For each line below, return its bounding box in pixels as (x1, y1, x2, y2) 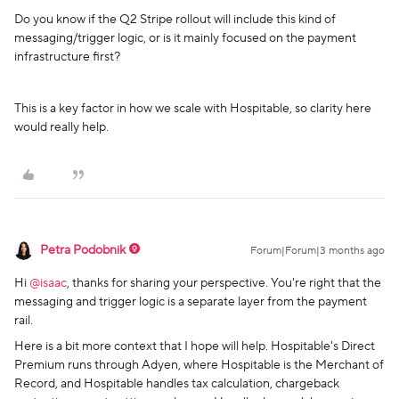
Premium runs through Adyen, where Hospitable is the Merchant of (14, 357, 384, 374)
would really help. (14, 119, 109, 136)
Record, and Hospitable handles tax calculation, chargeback (14, 376, 339, 393)
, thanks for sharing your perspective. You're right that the (67, 275, 381, 292)
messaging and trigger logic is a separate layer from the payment (14, 294, 367, 311)
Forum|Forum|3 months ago (250, 244, 385, 258)
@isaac (29, 275, 67, 292)
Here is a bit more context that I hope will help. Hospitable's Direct (14, 338, 375, 355)
